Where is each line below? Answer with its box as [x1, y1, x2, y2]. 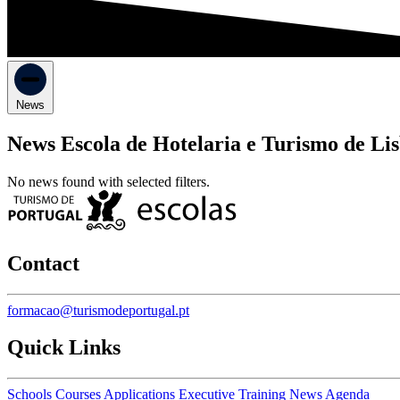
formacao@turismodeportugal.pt [7, 302, 189, 318]
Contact [7, 251, 79, 275]
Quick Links [7, 336, 121, 360]
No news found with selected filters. [7, 173, 210, 189]
